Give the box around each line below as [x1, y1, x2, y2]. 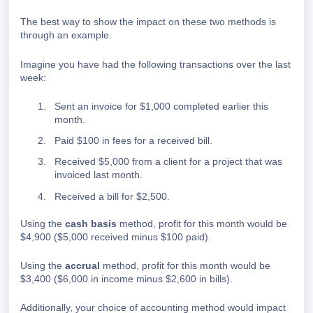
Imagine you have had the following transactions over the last [20, 58, 291, 70]
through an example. [20, 29, 112, 41]
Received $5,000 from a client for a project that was [54, 156, 282, 168]
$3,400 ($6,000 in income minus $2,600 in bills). [20, 272, 233, 284]
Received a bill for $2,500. [54, 190, 170, 202]
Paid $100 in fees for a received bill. [54, 135, 212, 147]
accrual [65, 259, 103, 271]
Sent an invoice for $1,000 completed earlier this [54, 101, 268, 112]
